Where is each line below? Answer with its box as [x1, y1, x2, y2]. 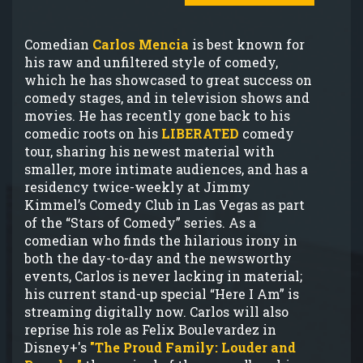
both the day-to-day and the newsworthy [24, 249, 292, 267]
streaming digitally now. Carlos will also [24, 302, 288, 320]
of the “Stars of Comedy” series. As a [24, 213, 256, 231]
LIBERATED [161, 124, 239, 142]
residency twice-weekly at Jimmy [24, 177, 250, 195]
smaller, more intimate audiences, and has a [24, 160, 308, 177]
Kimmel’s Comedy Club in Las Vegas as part [24, 195, 305, 213]
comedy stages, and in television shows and [24, 88, 310, 106]
